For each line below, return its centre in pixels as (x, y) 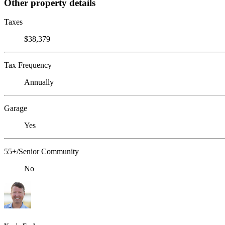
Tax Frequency (28, 65)
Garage (16, 108)
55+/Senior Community (41, 152)
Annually (39, 82)
